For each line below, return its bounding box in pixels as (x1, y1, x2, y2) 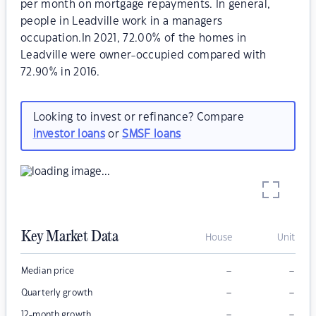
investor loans (32, 128, 105, 140)
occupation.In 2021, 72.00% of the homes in (20, 33, 247, 44)
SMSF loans (122, 128, 181, 140)
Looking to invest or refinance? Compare (32, 111, 244, 123)
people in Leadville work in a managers (20, 16, 223, 27)
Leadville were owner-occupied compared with (20, 50, 267, 61)
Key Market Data (21, 229, 119, 246)
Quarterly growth (21, 288, 93, 298)
